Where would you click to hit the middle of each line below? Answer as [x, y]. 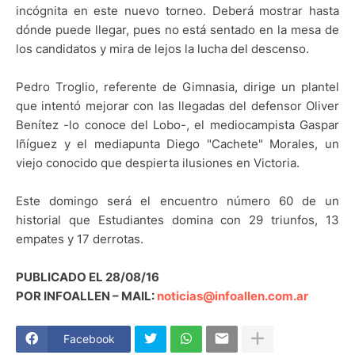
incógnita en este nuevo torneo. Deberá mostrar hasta [177, 10]
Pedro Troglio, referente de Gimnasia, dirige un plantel [177, 86]
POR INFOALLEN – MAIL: [86, 296]
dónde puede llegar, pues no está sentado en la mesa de [177, 29]
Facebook [89, 339]
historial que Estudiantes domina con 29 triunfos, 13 [177, 219]
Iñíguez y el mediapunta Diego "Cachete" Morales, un [177, 143]
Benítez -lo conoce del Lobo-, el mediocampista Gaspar [177, 124]
